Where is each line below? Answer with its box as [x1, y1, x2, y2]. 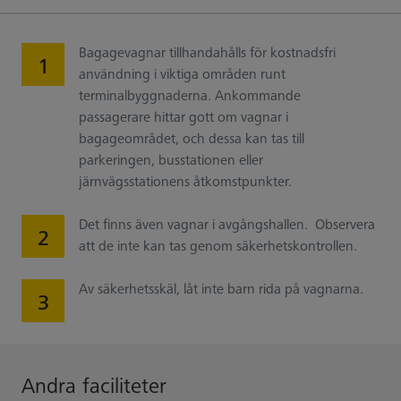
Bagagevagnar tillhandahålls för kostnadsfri [79, 45, 337, 62]
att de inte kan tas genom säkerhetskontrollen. [79, 238, 358, 255]
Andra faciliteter [21, 372, 166, 399]
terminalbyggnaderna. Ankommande [79, 88, 302, 105]
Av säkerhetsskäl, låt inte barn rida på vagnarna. [79, 281, 364, 298]
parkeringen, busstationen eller [79, 152, 264, 169]
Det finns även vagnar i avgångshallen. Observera [79, 217, 376, 234]
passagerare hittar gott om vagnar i [79, 109, 289, 126]
